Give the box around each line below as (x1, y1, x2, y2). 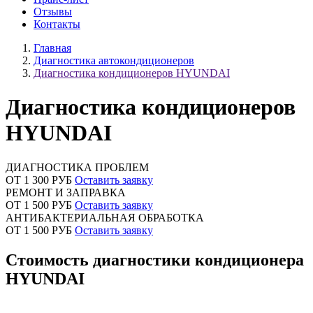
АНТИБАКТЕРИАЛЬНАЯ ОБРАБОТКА (6, 211, 204, 224)
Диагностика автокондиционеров (34, 54, 194, 66)
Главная (34, 42, 71, 54)
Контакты (34, 18, 80, 30)
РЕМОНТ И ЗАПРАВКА (6, 186, 126, 198)
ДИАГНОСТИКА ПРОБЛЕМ (6, 161, 149, 173)
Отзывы (34, 6, 72, 17)
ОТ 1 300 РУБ (6, 173, 75, 186)
